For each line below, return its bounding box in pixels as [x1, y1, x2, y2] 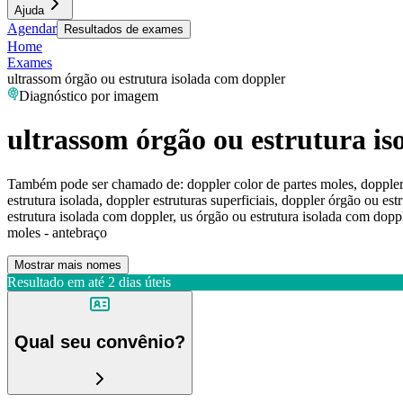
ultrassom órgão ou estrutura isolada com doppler [7, 71, 285, 86]
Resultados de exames [64, 22, 184, 36]
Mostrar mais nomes [14, 257, 121, 272]
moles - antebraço [7, 224, 107, 240]
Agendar [7, 21, 57, 36]
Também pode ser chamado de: [7, 175, 184, 192]
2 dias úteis [108, 273, 171, 290]
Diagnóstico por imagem [19, 88, 158, 103]
